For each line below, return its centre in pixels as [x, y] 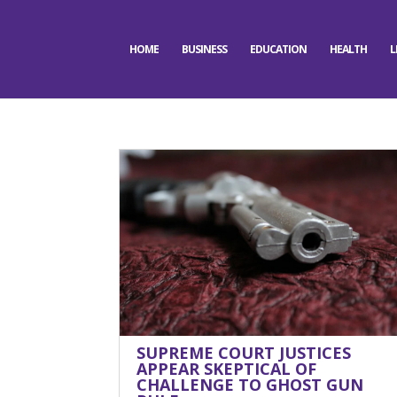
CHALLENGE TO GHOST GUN [250, 385]
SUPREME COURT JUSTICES [244, 353]
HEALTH [348, 49]
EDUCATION [278, 49]
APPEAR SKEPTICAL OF [227, 369]
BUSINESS [204, 49]
